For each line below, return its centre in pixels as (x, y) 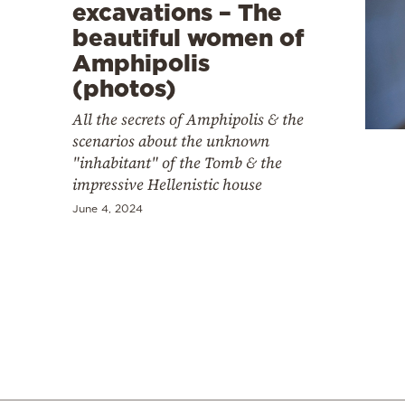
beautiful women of (188, 37)
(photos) (124, 88)
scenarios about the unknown (171, 141)
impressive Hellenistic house (167, 184)
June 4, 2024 (108, 208)
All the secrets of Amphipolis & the (188, 119)
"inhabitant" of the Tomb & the (177, 162)
